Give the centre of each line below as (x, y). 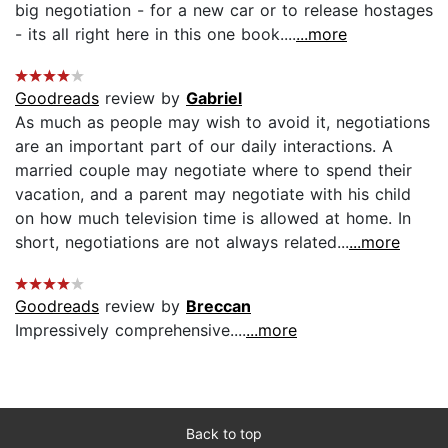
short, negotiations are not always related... (182, 241)
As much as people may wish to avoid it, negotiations (222, 121)
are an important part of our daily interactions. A (204, 145)
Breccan (218, 305)
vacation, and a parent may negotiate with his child (213, 193)
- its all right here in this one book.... (155, 33)
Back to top (224, 433)
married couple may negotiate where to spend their (213, 169)
